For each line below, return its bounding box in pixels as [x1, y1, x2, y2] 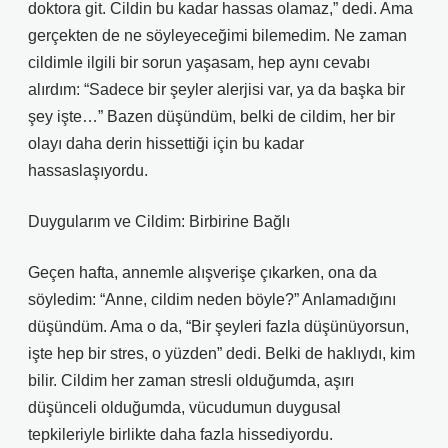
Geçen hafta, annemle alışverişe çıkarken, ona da [28, 264, 377, 281]
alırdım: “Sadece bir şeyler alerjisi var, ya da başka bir [28, 81, 405, 98]
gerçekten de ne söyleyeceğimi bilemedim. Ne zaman [28, 27, 407, 44]
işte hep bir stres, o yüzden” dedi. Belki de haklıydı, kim [28, 345, 415, 362]
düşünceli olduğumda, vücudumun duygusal [28, 399, 341, 416]
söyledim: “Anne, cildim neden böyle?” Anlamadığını [28, 291, 396, 308]
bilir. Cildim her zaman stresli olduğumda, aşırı [28, 372, 354, 389]
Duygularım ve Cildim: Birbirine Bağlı [28, 213, 290, 230]
